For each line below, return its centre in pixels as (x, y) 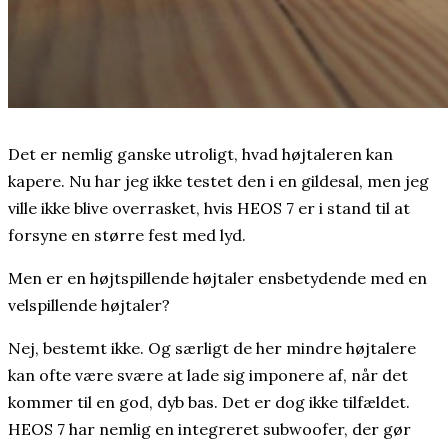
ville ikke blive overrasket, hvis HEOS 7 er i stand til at (209, 208)
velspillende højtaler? (89, 305)
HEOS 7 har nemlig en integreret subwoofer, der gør (209, 429)
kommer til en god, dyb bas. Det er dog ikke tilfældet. (209, 402)
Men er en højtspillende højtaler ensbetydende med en (217, 278)
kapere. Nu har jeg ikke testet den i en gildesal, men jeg (218, 181)
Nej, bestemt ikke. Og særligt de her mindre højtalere (212, 348)
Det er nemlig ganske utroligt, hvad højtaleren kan (200, 154)
